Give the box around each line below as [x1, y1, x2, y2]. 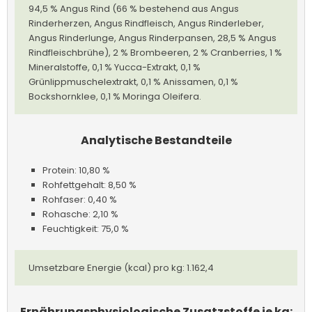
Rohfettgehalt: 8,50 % [42, 178, 136, 192]
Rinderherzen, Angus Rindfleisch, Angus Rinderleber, [29, 16, 264, 30]
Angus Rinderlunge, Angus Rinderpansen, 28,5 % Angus [29, 31, 276, 45]
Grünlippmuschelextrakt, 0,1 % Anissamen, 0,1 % [29, 75, 238, 88]
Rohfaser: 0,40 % [42, 192, 117, 206]
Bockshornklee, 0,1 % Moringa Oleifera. [29, 89, 201, 103]
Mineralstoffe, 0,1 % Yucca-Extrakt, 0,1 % [29, 60, 201, 74]
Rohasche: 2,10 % [42, 207, 118, 221]
